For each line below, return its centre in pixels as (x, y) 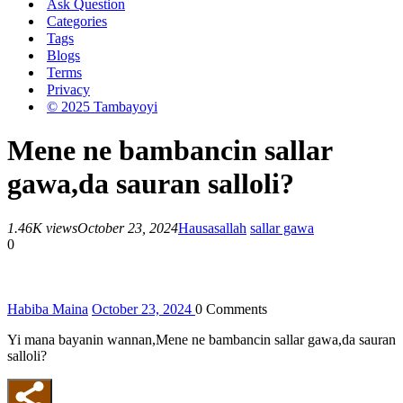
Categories (77, 21)
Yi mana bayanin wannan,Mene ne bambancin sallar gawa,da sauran (201, 339)
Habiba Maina (48, 309)
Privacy (68, 90)
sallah (230, 228)
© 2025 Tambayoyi (102, 107)
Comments (235, 309)
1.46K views (42, 228)
